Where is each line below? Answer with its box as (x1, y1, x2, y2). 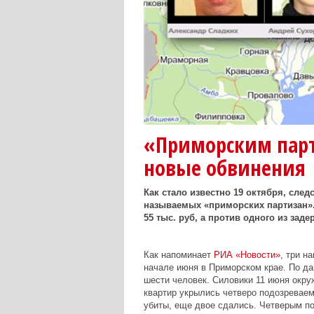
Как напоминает (143, 249, 214, 260)
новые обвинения (143, 153, 306, 182)
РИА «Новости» (213, 249, 280, 260)
